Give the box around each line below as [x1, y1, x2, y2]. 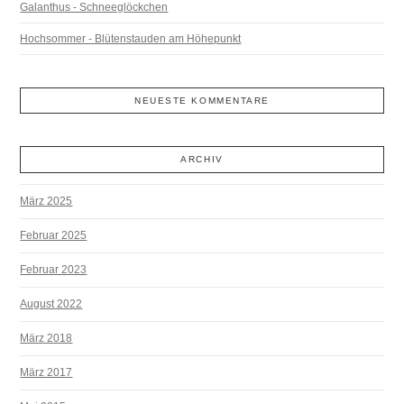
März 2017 [20, 365, 73, 379]
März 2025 [20, 194, 73, 207]
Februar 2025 [20, 228, 87, 242]
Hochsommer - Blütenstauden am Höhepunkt [20, 32, 242, 45]
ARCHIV [180, 153, 224, 164]
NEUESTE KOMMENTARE [134, 95, 270, 106]
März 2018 [20, 331, 73, 344]
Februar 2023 [20, 262, 87, 276]
